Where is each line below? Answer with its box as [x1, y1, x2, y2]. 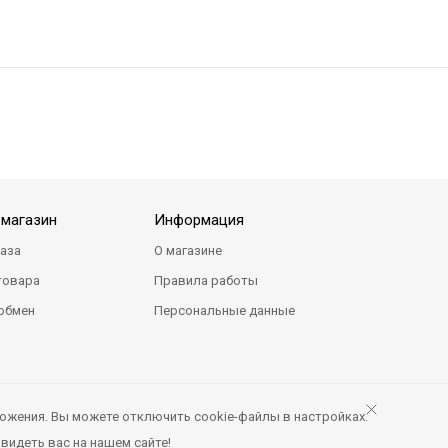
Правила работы [153, 273, 258, 288]
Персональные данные [153, 303, 295, 318]
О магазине [153, 243, 222, 258]
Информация [153, 211, 244, 229]
